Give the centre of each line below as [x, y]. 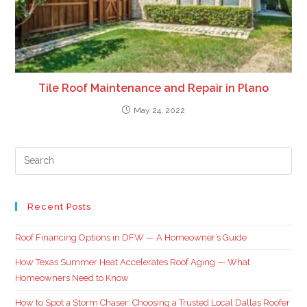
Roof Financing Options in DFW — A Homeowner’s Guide [131, 237]
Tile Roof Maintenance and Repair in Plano [153, 88]
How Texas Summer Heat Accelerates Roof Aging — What [133, 262]
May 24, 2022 [159, 110]
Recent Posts [60, 206]
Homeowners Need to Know [72, 278]
